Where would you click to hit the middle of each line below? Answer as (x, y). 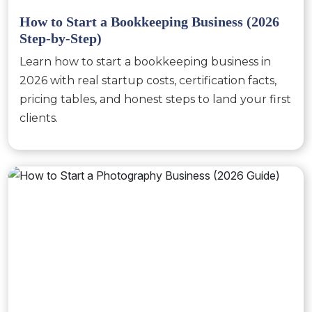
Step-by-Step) (61, 38)
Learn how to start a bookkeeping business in (145, 62)
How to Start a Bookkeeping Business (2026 (149, 22)
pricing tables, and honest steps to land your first (155, 99)
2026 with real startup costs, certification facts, (148, 80)
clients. (39, 118)
